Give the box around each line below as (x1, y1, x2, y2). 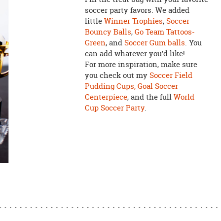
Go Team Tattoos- (134, 26, 195, 37)
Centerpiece (84, 91, 127, 102)
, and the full (127, 91, 174, 102)
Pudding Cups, (84, 80, 136, 91)
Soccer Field (149, 70, 192, 80)
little (84, 15, 104, 26)
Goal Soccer (137, 80, 178, 91)
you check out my (84, 70, 149, 80)
